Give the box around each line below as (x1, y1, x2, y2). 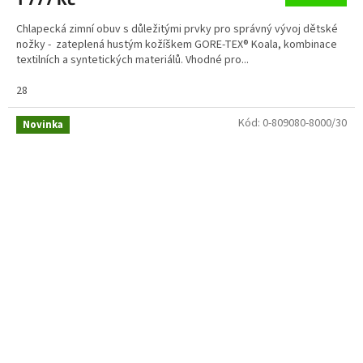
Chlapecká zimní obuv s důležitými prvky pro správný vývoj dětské (16, 21, 338, 38)
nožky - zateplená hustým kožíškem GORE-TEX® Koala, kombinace (16, 36, 337, 53)
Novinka (23, 117, 63, 133)
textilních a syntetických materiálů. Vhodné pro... (16, 52, 249, 69)
